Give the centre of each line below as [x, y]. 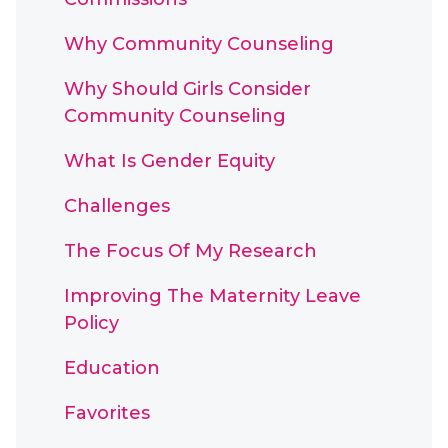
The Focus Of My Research [190, 251]
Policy [91, 323]
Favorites [107, 413]
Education [112, 368]
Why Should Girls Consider [187, 89]
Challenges [117, 206]
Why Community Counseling [199, 44]
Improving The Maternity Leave [212, 296]
